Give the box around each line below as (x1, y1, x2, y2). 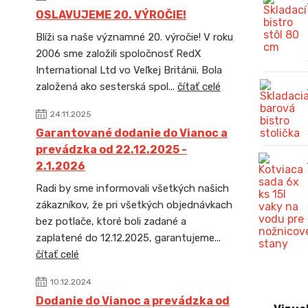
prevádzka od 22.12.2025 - (36, 143, 187, 156)
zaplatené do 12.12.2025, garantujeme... (36, 232, 221, 244)
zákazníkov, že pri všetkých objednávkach (36, 199, 232, 211)
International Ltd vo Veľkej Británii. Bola (36, 64, 222, 76)
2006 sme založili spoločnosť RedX (36, 47, 201, 60)
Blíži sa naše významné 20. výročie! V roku (36, 31, 233, 43)
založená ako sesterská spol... (36, 80, 177, 93)
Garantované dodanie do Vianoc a (36, 126, 228, 140)
